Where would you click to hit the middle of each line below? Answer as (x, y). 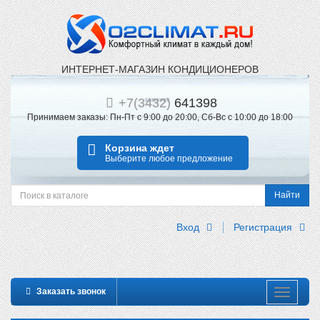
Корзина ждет (140, 148)
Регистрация (265, 227)
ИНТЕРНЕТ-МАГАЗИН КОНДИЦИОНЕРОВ (160, 69)
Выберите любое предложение (169, 159)
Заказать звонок (70, 291)
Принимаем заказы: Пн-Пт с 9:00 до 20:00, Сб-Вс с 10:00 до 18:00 (160, 117)
